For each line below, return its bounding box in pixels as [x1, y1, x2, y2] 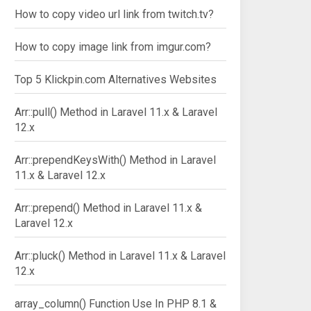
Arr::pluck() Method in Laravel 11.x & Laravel [15, 249, 226, 262]
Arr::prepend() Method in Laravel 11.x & [15, 201, 202, 215]
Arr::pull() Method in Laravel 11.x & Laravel [15, 106, 217, 119]
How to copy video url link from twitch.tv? [15, 8, 214, 21]
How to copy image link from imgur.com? [15, 40, 211, 53]
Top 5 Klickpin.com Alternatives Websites [15, 73, 217, 86]
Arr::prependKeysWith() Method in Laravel [15, 153, 216, 167]
